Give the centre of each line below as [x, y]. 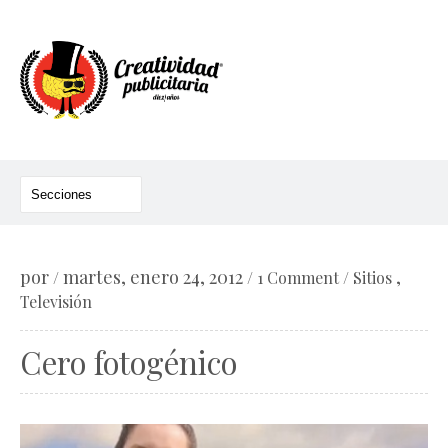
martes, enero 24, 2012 [153, 277]
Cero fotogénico [128, 362]
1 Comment [298, 277]
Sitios [372, 277]
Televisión [56, 301]
